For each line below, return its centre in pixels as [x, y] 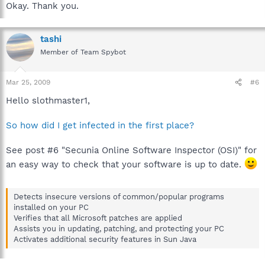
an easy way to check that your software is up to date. [125, 164]
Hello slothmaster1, [48, 101]
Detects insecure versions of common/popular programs [119, 196]
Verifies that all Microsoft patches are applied [98, 218]
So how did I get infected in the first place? [100, 125]
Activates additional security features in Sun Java [105, 239]
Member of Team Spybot [83, 52]
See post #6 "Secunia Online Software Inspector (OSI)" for [131, 150]
